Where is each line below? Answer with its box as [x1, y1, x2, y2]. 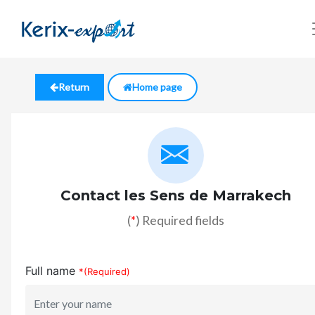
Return [58, 81, 89, 93]
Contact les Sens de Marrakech [60, 187, 291, 204]
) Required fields [136, 213, 224, 228]
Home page [132, 81, 182, 93]
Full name [25, 264, 75, 278]
